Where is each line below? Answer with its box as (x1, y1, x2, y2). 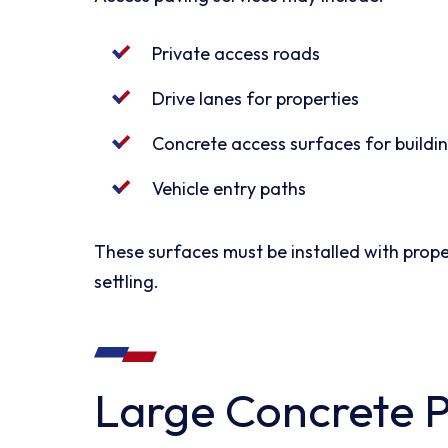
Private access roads (152, 41, 321, 65)
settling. (94, 269, 160, 293)
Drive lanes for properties (152, 86, 360, 110)
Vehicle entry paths (152, 176, 307, 200)
